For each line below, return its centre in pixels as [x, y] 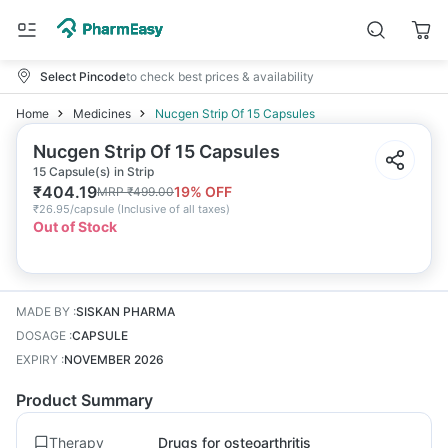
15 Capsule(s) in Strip [93, 171]
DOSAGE [41, 335]
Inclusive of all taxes [173, 209]
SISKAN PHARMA [125, 311]
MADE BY [43, 311]
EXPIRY [37, 359]
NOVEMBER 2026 [114, 359]
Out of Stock [75, 226]
